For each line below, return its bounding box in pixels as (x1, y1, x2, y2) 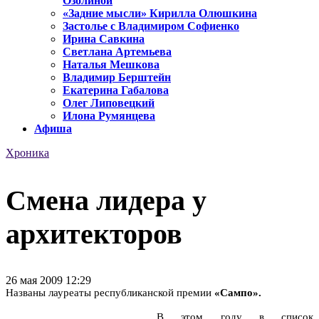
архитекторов (6, 217, 182, 250)
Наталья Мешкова (63, 58, 159, 71)
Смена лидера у (6, 184, 206, 216)
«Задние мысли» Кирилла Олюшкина (63, 7, 257, 20)
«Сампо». (214, 286, 261, 298)
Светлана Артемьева (63, 46, 172, 58)
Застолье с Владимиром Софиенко (63, 20, 239, 33)
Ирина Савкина (63, 33, 145, 46)
